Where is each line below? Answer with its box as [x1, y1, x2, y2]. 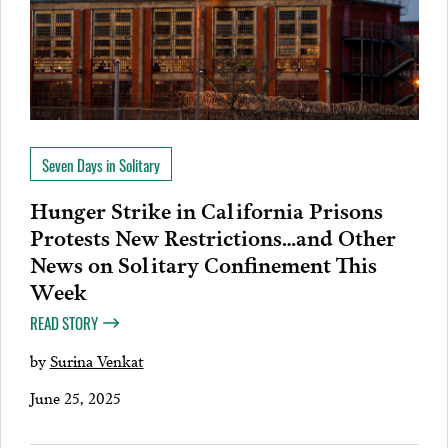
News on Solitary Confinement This [29, 247, 377, 280]
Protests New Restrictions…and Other [29, 220, 396, 253]
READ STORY [29, 312, 98, 335]
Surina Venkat [49, 348, 144, 373]
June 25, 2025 [29, 385, 121, 410]
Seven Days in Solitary [41, 154, 160, 177]
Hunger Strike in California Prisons [29, 193, 383, 226]
